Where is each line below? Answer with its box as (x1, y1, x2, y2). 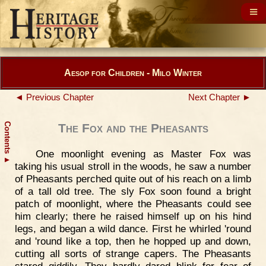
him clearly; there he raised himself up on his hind (15, 210, 251, 222)
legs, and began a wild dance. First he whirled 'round (15, 223, 251, 235)
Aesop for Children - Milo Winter (64, 68, 202, 78)
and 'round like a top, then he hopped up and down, (15, 235, 251, 247)
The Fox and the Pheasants (58, 121, 208, 135)
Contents (3, 121, 12, 156)
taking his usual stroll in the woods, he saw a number (15, 160, 251, 172)
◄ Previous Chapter (15, 93, 94, 102)
